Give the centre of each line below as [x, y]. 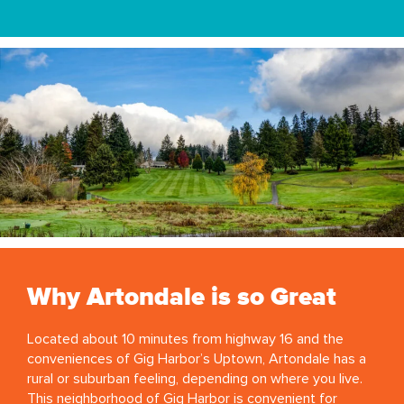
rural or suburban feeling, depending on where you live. [195, 379]
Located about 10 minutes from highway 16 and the [185, 340]
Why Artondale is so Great [182, 298]
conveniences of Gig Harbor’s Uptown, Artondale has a [197, 359]
